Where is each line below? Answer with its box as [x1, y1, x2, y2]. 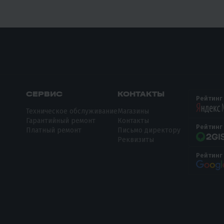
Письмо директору [117, 125, 181, 134]
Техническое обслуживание [26, 106, 118, 115]
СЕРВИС [26, 89, 63, 98]
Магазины [117, 106, 149, 115]
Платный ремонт [26, 125, 82, 134]
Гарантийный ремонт [26, 116, 96, 125]
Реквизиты [117, 135, 154, 144]
